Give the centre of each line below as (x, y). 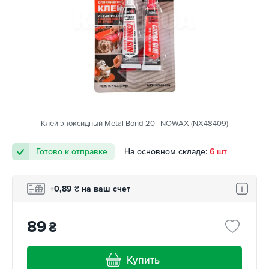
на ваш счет (105, 189)
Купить (144, 260)
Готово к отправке (72, 152)
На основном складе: (166, 152)
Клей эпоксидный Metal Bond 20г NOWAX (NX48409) (134, 124)
